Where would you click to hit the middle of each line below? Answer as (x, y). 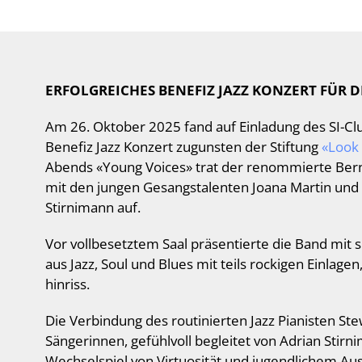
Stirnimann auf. (93, 207)
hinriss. (67, 284)
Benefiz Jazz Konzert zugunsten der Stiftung (183, 147)
